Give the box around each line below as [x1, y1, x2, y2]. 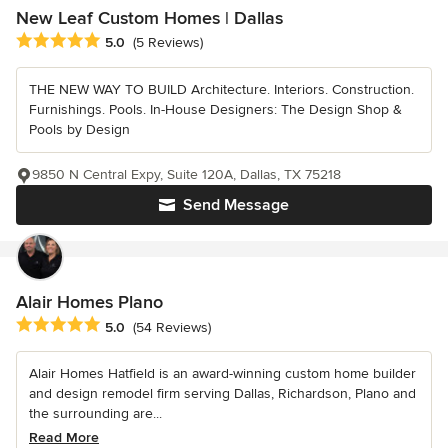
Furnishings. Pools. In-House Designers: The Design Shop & [29, 101, 402, 119]
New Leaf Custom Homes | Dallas [16, 7, 283, 30]
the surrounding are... [29, 405, 162, 423]
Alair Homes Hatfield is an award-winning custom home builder [29, 365, 416, 383]
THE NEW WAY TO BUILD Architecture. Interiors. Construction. [29, 81, 414, 99]
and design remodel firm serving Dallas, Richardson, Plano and [29, 385, 416, 403]
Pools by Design [29, 121, 130, 139]
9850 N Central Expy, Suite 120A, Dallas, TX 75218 [32, 166, 341, 184]
